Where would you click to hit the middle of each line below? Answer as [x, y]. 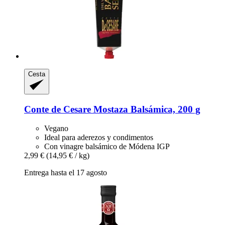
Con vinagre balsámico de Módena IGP [107, 147]
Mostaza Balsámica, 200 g [146, 109]
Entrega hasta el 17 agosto [66, 173]
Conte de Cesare [58, 109]
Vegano [56, 129]
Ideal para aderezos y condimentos [99, 138]
